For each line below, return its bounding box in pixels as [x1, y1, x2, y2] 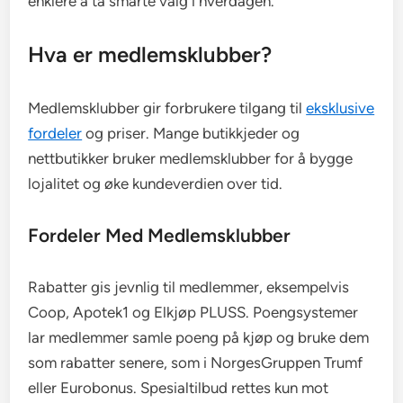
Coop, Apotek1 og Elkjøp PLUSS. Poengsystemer [28, 302, 359, 321]
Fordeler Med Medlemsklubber [28, 223, 291, 246]
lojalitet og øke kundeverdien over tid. [28, 174, 283, 193]
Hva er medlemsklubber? [28, 40, 273, 67]
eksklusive [306, 98, 375, 117]
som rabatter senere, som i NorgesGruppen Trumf [28, 353, 363, 372]
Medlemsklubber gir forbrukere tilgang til [28, 98, 307, 117]
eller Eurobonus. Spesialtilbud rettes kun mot [28, 378, 329, 397]
